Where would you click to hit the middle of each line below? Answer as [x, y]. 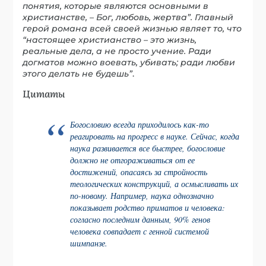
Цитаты [44, 93]
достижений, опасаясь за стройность [139, 172]
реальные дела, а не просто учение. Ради [117, 51]
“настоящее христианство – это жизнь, [110, 39]
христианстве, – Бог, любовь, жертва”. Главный [128, 17]
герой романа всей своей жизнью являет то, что [132, 28]
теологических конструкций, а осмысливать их [154, 184]
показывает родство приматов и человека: [148, 208]
